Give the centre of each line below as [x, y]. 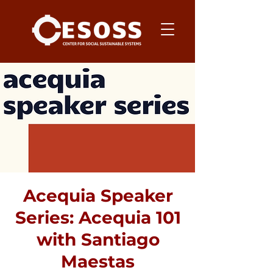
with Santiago [98, 239]
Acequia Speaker [98, 196]
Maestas [98, 261]
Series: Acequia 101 [98, 218]
